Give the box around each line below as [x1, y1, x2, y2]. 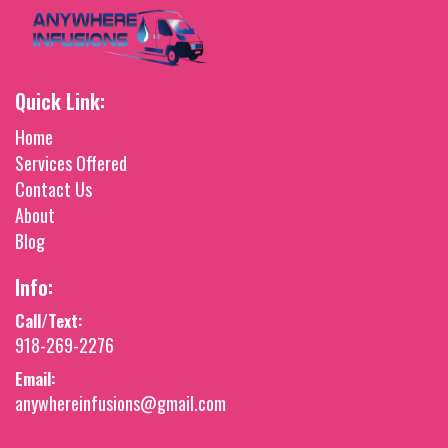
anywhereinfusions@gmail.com [15, 389, 226, 416]
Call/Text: [15, 307, 82, 333]
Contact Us [15, 175, 92, 202]
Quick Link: [15, 85, 105, 116]
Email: [15, 365, 55, 391]
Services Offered [15, 149, 127, 176]
